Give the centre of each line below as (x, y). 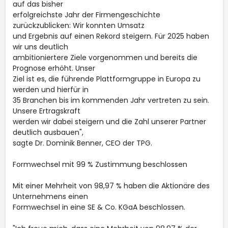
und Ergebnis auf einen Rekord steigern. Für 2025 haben (111, 36)
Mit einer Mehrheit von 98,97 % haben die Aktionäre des (111, 186)
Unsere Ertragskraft (46, 111)
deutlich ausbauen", (48, 132)
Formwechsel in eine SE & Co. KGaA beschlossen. (99, 207)
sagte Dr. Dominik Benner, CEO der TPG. (82, 143)
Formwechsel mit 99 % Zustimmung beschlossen (100, 164)
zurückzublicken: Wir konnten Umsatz (78, 25)
